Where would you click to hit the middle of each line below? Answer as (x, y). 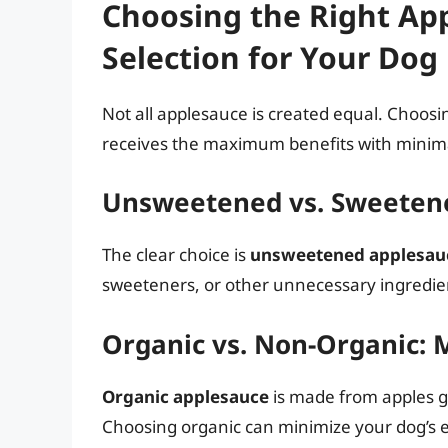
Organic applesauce (185, 396)
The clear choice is (176, 255)
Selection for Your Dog (270, 57)
